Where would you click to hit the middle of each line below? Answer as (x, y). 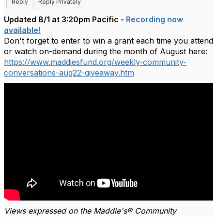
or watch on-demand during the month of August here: (107, 51)
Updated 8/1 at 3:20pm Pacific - (65, 19)
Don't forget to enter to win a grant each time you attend (108, 41)
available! (22, 30)
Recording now (155, 19)
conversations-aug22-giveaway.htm (69, 73)
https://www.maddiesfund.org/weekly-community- (95, 62)
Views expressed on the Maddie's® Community (90, 211)
